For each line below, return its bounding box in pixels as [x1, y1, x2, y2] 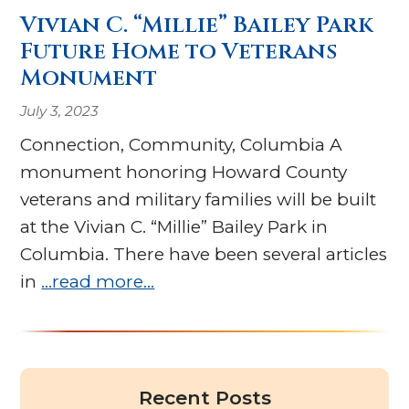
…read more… [41, 270, 155, 292]
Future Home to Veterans [20, 37, 338, 68]
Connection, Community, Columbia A [20, 133, 343, 155]
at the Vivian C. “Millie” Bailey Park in [20, 215, 329, 237]
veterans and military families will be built [20, 188, 377, 210]
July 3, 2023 [20, 101, 100, 120]
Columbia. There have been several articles [20, 243, 388, 265]
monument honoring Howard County [20, 161, 348, 183]
